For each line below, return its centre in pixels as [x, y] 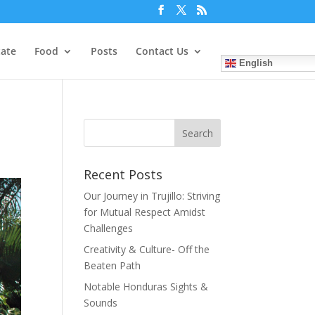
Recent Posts [123, 174]
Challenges [109, 228]
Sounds [101, 303]
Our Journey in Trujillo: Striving [152, 196]
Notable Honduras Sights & [146, 287]
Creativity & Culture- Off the [147, 249]
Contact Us [162, 51]
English [254, 63]
